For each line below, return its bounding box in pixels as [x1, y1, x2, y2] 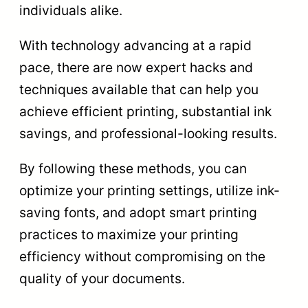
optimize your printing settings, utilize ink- [19, 182, 280, 199]
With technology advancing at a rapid [19, 36, 252, 54]
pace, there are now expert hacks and [19, 58, 253, 76]
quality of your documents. [19, 270, 185, 287]
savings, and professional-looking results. [19, 124, 277, 142]
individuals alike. [19, 1, 122, 19]
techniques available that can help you [19, 80, 258, 98]
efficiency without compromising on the [19, 248, 265, 265]
